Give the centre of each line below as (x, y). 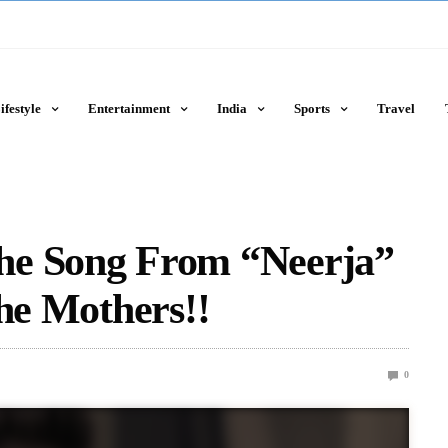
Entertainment (128, 108)
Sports (311, 108)
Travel (395, 108)
